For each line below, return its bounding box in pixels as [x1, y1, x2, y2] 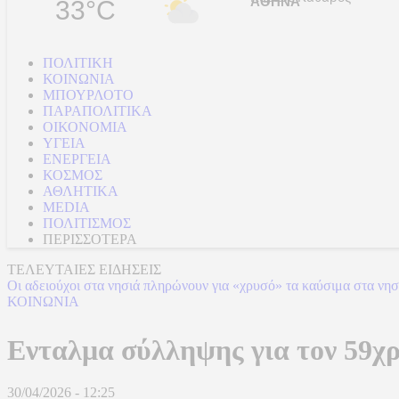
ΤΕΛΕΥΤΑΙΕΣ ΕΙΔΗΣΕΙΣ [7, 262, 161, 277]
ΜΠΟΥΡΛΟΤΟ [43, 87, 134, 102]
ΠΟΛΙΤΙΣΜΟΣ [43, 216, 131, 231]
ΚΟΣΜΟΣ [43, 167, 102, 183]
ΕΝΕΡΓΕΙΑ [43, 151, 111, 167]
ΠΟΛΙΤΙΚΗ [43, 55, 113, 70]
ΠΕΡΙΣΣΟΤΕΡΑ [43, 232, 137, 247]
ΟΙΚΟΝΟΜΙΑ [43, 119, 127, 134]
